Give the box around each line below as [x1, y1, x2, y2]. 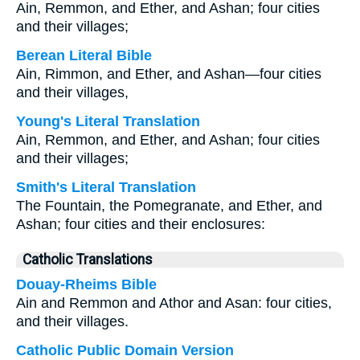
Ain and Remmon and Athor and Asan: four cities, [16, 295, 332, 311]
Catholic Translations [22, 252, 153, 268]
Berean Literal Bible [16, 47, 152, 63]
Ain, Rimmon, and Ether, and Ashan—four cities [16, 66, 321, 82]
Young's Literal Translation [16, 113, 200, 129]
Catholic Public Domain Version [16, 342, 234, 358]
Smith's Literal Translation [16, 179, 196, 195]
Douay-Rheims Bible [16, 276, 157, 292]
